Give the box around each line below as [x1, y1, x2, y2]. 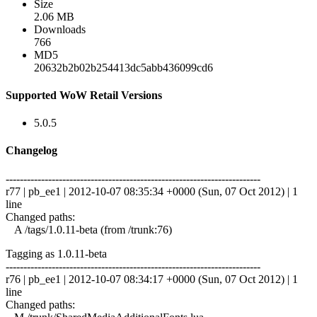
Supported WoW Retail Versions [6, 88, 162, 101]
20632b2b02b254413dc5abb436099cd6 [34, 61, 213, 74]
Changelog [6, 144, 57, 157]
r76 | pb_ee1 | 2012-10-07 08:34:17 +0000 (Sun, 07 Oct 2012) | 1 [6, 272, 298, 285]
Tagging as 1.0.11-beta [6, 247, 107, 260]
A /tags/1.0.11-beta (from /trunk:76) [6, 223, 172, 236]
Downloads [34, 23, 86, 35]
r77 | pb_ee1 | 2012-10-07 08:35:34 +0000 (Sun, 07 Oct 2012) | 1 [6, 185, 298, 197]
